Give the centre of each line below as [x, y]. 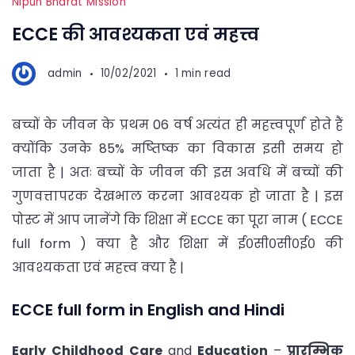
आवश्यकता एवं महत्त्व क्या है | [98, 268]
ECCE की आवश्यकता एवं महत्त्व [136, 35]
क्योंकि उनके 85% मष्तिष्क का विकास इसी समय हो [177, 149]
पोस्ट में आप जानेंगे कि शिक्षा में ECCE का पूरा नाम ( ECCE [177, 220]
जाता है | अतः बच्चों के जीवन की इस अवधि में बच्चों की [177, 173]
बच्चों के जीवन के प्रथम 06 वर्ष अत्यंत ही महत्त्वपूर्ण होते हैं [177, 125]
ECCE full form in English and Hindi [148, 309]
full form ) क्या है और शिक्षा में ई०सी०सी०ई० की [177, 244]
